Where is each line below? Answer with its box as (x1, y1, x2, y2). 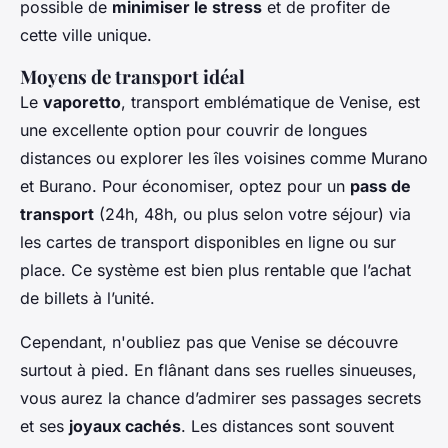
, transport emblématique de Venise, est (121, 92, 420, 113)
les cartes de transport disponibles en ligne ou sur (20, 232, 396, 253)
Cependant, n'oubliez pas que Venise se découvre (20, 332, 398, 353)
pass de (350, 176, 411, 197)
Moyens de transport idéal (20, 64, 245, 90)
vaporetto (43, 92, 121, 113)
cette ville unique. (20, 25, 152, 46)
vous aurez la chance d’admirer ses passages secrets (20, 388, 421, 409)
